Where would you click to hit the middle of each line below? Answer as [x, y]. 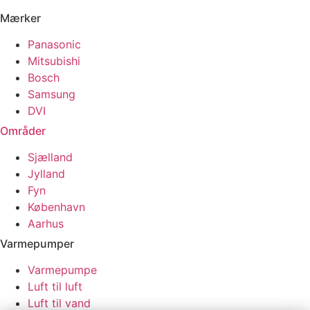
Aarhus [46, 223]
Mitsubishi [54, 61]
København [56, 207]
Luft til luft [55, 286]
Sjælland [50, 157]
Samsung [52, 94]
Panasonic [54, 44]
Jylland [46, 173]
